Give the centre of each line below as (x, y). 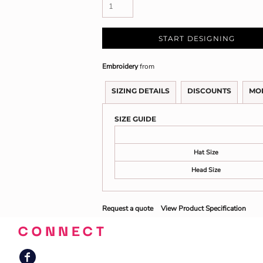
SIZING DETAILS (141, 91)
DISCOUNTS (209, 91)
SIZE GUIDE (135, 119)
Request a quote (128, 208)
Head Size (206, 170)
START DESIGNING (197, 39)
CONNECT (63, 230)
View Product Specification (203, 208)
